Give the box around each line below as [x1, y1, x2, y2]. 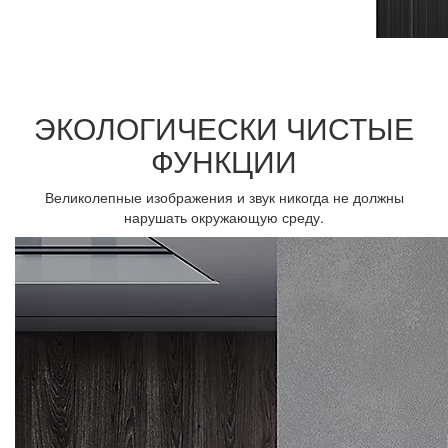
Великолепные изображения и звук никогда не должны [44, 186, 404, 207]
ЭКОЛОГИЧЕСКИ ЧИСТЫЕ [34, 105, 414, 149]
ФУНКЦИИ [151, 138, 297, 182]
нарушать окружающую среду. [124, 206, 324, 227]
